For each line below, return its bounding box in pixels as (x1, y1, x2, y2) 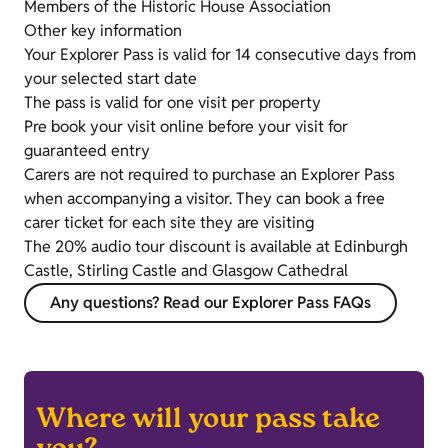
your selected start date (24, 68, 201, 90)
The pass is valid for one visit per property (24, 92, 325, 114)
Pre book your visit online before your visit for (24, 116, 348, 138)
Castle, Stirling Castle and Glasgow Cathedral (24, 260, 348, 282)
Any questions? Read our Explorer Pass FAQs (50, 292, 371, 314)
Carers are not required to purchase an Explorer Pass (24, 164, 395, 186)
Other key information (24, 20, 186, 42)
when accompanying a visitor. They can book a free (24, 188, 385, 210)
